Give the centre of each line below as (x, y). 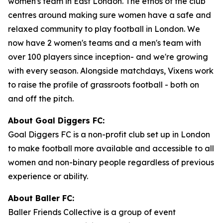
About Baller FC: (41, 198)
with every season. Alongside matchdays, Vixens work (111, 70)
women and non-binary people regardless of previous (111, 162)
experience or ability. (48, 176)
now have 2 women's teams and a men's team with (105, 43)
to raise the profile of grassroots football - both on (104, 84)
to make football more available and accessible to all (111, 148)
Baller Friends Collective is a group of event (92, 212)
